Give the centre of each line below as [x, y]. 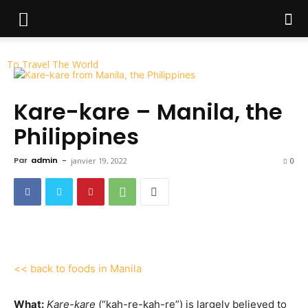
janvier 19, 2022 [99, 161]
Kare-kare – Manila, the [148, 112]
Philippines [76, 136]
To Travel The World [53, 64]
